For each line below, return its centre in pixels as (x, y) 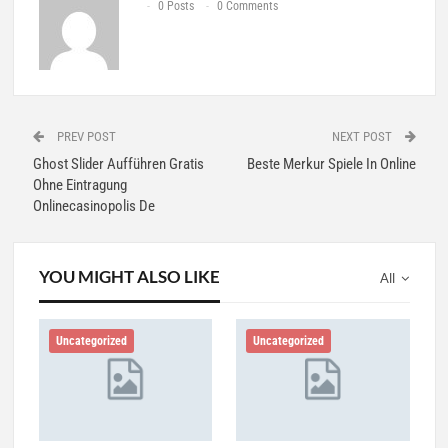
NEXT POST (363, 136)
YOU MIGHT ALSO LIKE (129, 276)
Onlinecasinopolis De (93, 205)
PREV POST (84, 136)
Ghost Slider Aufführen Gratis (118, 163)
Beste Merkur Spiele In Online (331, 163)
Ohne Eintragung (79, 184)
